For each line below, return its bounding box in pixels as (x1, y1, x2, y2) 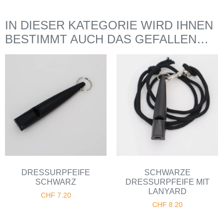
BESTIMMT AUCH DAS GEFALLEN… (5, 32, 209, 46)
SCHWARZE (144, 168, 191, 177)
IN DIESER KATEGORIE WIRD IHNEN (5, 18, 213, 32)
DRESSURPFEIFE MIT (125, 177, 210, 186)
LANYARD (148, 187, 187, 196)
